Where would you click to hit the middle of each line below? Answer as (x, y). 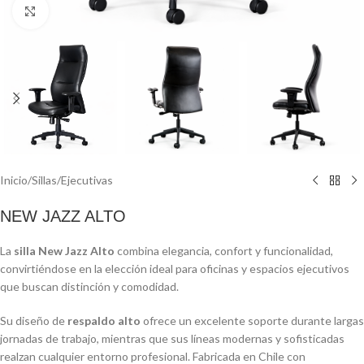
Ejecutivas (87, 180)
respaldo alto (104, 321)
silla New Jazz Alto (64, 251)
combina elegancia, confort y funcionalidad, (224, 251)
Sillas (44, 180)
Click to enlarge (87, 11)
